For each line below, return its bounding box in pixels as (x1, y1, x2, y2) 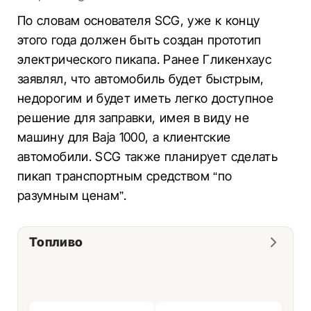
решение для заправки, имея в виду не (17, 110, 249, 125)
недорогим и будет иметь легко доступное (17, 91, 274, 106)
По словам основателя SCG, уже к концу (17, 13, 260, 28)
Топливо (29, 235, 83, 249)
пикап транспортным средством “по (17, 169, 233, 183)
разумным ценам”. (17, 188, 127, 203)
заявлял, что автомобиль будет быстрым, (17, 72, 264, 86)
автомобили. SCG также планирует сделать (17, 149, 278, 164)
